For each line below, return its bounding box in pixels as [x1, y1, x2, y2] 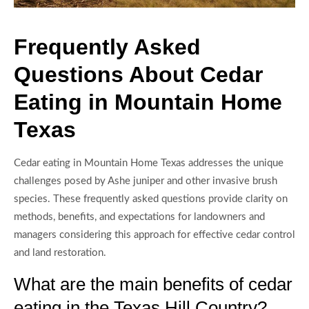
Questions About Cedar [14, 62, 263, 88]
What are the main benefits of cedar [14, 273, 292, 295]
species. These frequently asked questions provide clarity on [14, 194, 288, 205]
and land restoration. [14, 248, 106, 259]
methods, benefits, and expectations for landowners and [14, 212, 265, 223]
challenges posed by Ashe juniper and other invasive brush [14, 176, 277, 187]
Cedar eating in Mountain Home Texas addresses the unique [14, 158, 283, 169]
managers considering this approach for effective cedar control [14, 230, 295, 241]
